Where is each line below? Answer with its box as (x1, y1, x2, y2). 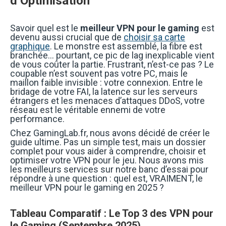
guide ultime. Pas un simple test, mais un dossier (10, 137, 206, 147)
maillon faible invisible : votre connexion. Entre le (10, 77, 203, 88)
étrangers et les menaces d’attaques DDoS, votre (10, 95, 205, 106)
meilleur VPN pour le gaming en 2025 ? (10, 182, 164, 193)
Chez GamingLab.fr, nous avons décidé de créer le (10, 128, 210, 138)
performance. (10, 114, 65, 124)
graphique (10, 41, 50, 51)
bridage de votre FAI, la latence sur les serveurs (10, 86, 198, 97)
